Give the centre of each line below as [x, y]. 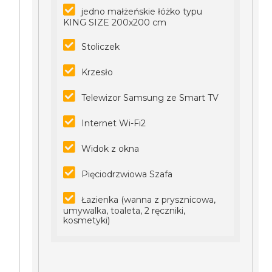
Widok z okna [110, 149]
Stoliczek [101, 47]
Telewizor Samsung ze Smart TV [150, 98]
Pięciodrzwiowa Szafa [127, 174]
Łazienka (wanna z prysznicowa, [149, 200]
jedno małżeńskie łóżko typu [142, 12]
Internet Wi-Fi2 [114, 123]
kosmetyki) [87, 220]
